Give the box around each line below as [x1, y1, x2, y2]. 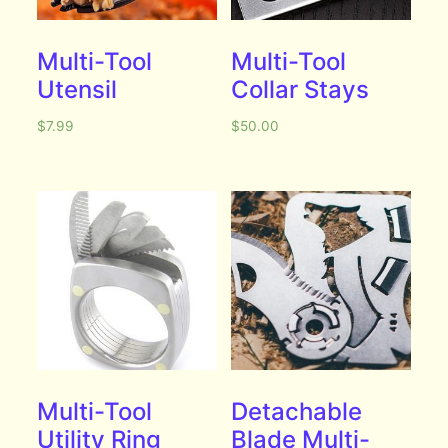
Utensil [37, 74, 118, 104]
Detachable [231, 396, 363, 426]
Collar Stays [231, 74, 370, 104]
